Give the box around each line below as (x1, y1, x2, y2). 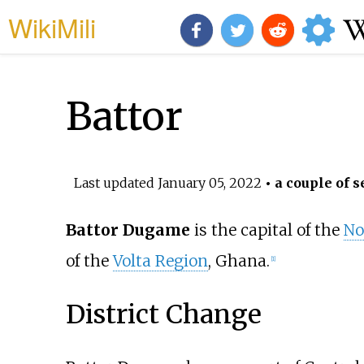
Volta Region (112, 251, 208, 271)
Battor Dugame (65, 220, 190, 240)
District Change (65, 297, 262, 331)
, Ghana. (207, 251, 270, 271)
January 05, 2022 (157, 174, 262, 191)
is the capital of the (189, 220, 344, 240)
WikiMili (8, 8, 96, 45)
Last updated (73, 174, 158, 191)
